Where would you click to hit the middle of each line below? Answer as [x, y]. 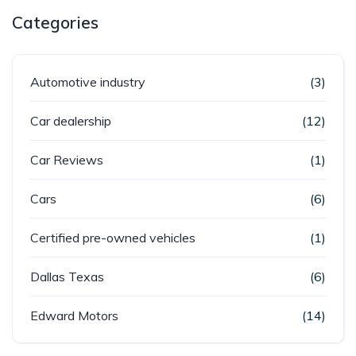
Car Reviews [67, 160]
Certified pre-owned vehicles [113, 238]
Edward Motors [74, 315]
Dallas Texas [67, 277]
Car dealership [71, 121]
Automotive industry [88, 82]
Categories [55, 22]
